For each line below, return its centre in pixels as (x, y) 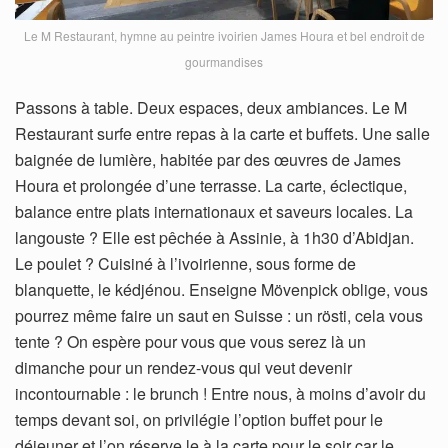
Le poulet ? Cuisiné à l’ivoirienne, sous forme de (185, 264)
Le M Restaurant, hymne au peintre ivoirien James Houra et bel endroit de (224, 36)
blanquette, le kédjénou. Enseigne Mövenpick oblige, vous (221, 290)
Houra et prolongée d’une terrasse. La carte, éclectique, (211, 186)
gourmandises (224, 62)
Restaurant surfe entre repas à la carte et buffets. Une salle (222, 134)
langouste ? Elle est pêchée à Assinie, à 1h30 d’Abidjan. (214, 238)
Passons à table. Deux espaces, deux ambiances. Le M (211, 108)
